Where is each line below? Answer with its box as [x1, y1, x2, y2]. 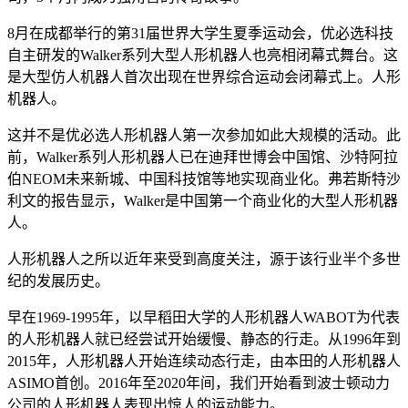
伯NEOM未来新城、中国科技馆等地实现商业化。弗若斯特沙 [7, 170, 401, 187]
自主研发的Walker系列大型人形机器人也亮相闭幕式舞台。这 [7, 46, 398, 63]
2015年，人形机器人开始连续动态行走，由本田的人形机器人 [7, 352, 401, 369]
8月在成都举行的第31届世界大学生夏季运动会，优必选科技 [7, 25, 393, 41]
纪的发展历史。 [7, 272, 109, 289]
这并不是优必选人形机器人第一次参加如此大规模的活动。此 [7, 127, 401, 143]
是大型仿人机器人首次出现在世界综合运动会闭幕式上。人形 [7, 68, 401, 85]
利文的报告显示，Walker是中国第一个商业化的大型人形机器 [7, 192, 398, 209]
